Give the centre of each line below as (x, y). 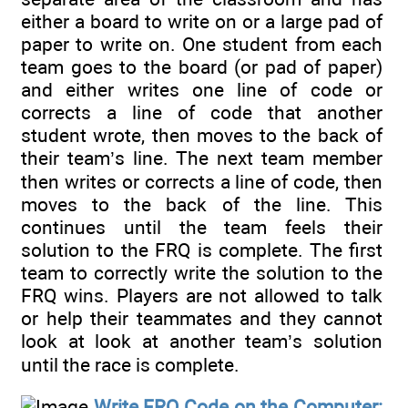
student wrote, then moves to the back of (202, 135)
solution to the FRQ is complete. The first (202, 250)
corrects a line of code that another (202, 112)
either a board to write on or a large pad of (202, 21)
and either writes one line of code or (202, 89)
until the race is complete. (130, 364)
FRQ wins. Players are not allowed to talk (202, 295)
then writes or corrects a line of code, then (202, 181)
